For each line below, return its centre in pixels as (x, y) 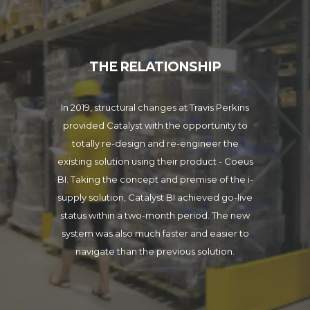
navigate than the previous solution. (155, 251)
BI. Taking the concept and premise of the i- (155, 179)
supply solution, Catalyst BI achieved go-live (155, 197)
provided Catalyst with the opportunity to (155, 125)
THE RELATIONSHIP (155, 67)
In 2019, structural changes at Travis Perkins (155, 107)
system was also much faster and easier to (155, 233)
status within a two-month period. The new (155, 215)
